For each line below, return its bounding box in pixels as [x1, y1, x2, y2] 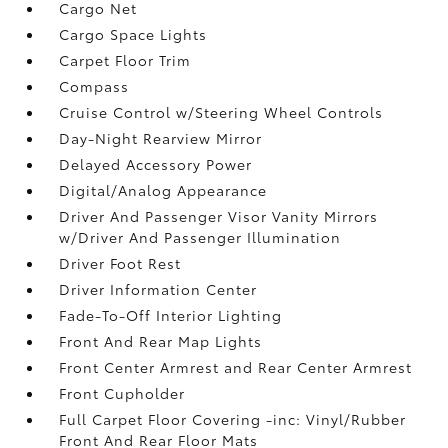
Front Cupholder [59, 382, 186, 403]
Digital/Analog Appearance [59, 179, 268, 200]
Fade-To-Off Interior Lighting [59, 304, 283, 325]
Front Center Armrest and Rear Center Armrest [59, 356, 413, 377]
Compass [59, 75, 130, 96]
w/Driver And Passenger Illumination [59, 226, 342, 247]
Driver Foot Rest [59, 252, 182, 273]
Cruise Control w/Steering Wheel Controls [59, 101, 384, 122]
